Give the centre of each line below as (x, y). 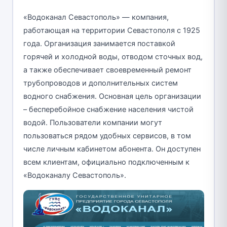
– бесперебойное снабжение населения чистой (108, 110)
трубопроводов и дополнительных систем (100, 83)
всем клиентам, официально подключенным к (106, 162)
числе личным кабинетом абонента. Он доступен (112, 149)
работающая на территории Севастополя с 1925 (111, 31)
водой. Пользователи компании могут (92, 123)
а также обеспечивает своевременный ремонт (107, 70)
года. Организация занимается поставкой (99, 44)
